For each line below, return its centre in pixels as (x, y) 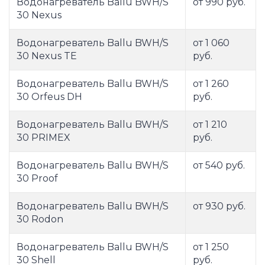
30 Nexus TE (47, 56)
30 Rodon (40, 219)
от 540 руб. (219, 166)
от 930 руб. (219, 206)
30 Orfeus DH (49, 97)
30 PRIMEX (43, 138)
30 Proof (37, 179)
